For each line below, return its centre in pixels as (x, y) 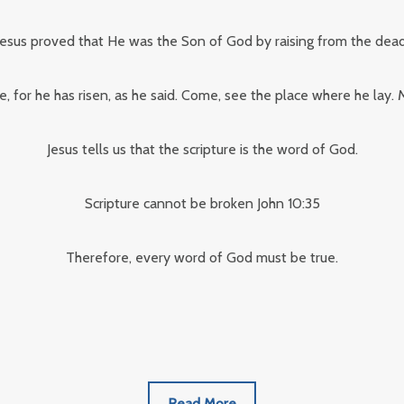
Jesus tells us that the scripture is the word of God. (202, 149)
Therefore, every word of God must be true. (202, 257)
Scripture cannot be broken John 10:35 (202, 203)
